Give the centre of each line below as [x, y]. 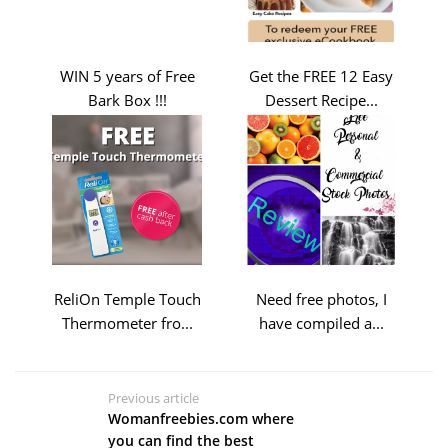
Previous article [153, 397]
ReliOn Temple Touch [127, 299]
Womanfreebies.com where [200, 418]
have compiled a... [321, 323]
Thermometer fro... [127, 323]
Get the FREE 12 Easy [321, 76]
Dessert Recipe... [321, 100]
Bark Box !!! [127, 100]
